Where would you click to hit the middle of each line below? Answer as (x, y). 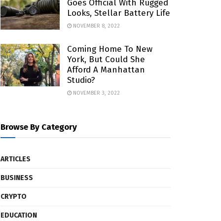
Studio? (81, 80)
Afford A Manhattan (106, 70)
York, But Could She (106, 59)
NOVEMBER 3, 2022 (96, 93)
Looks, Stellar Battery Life (119, 13)
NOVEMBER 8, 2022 (96, 26)
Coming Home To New (110, 49)
